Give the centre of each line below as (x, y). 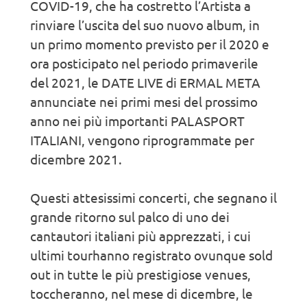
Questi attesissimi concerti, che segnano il (153, 197)
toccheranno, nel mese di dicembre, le (142, 293)
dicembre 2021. (76, 159)
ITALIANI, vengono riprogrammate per (142, 139)
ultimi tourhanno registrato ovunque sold (151, 255)
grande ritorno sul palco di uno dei (130, 216)
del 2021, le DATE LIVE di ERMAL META (145, 82)
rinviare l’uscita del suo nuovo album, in (145, 24)
